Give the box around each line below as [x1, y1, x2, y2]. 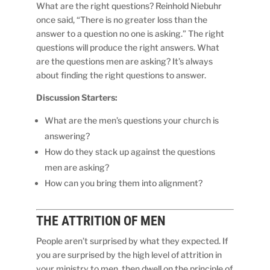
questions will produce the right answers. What [36, 42, 220, 52]
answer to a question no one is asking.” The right [36, 28, 225, 39]
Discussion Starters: [36, 92, 118, 102]
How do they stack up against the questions [45, 146, 216, 157]
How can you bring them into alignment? [45, 177, 203, 188]
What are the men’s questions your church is [45, 115, 219, 125]
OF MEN [121, 213, 166, 228]
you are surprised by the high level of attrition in [36, 249, 222, 260]
